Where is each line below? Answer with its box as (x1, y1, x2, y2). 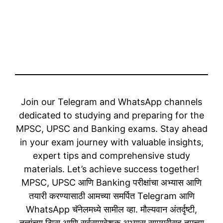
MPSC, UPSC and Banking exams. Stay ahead (15, 123, 208, 134)
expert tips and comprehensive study (33, 150, 190, 161)
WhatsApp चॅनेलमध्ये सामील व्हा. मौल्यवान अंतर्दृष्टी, (26, 204, 197, 215)
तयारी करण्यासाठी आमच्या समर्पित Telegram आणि (28, 191, 195, 202)
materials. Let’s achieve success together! (24, 164, 199, 175)
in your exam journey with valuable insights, (19, 137, 204, 148)
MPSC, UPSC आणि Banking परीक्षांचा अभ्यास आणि (21, 177, 202, 188)
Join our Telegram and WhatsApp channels (21, 97, 202, 108)
